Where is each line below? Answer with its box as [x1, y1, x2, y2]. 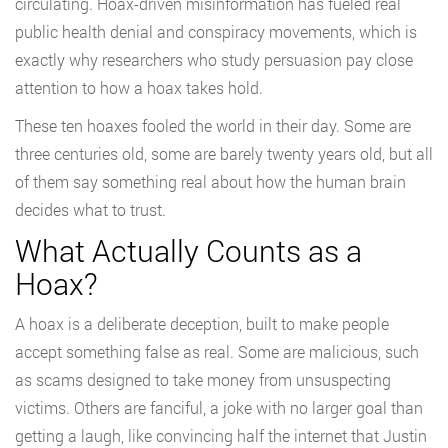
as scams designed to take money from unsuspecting [15, 369, 391, 391]
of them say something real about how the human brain [15, 171, 406, 193]
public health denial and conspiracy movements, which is [15, 21, 417, 43]
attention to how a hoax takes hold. [15, 77, 263, 99]
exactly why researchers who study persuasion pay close [15, 49, 413, 71]
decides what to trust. [15, 199, 166, 221]
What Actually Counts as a [15, 231, 362, 271]
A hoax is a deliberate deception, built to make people [15, 313, 389, 335]
